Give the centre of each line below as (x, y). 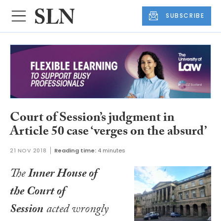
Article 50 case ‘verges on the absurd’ (108, 133)
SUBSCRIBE (185, 16)
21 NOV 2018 (28, 150)
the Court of (37, 192)
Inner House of (63, 175)
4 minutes (112, 150)
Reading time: (75, 150)
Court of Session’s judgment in (92, 119)
